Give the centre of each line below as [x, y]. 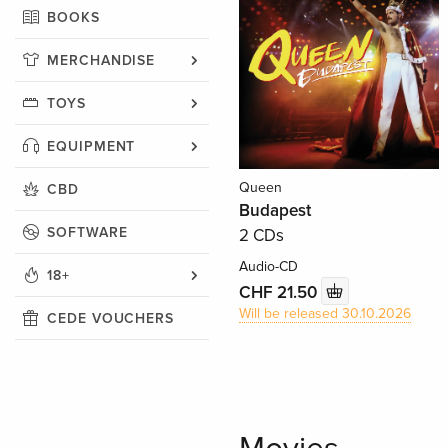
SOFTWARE [87, 232]
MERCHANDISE [101, 60]
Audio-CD [268, 267]
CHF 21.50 [279, 292]
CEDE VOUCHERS [111, 318]
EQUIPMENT [91, 146]
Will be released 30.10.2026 [324, 314]
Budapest [274, 211]
